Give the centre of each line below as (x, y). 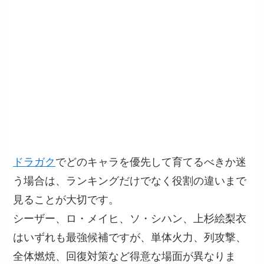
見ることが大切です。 (66, 199)
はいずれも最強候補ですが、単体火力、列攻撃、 (130, 237)
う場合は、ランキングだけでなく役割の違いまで (130, 181)
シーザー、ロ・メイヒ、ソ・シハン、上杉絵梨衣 (130, 218)
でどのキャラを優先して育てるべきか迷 (151, 162)
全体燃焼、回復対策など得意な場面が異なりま (125, 256)
